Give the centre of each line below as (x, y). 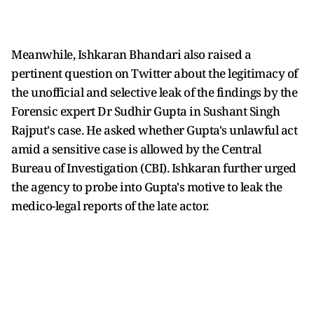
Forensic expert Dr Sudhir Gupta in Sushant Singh (145, 111)
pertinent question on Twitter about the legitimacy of (155, 73)
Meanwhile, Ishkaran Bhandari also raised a (131, 54)
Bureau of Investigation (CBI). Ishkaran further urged (154, 168)
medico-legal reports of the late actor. (110, 205)
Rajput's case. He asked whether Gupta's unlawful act (154, 130)
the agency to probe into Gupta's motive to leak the (147, 186)
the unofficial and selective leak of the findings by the (154, 92)
